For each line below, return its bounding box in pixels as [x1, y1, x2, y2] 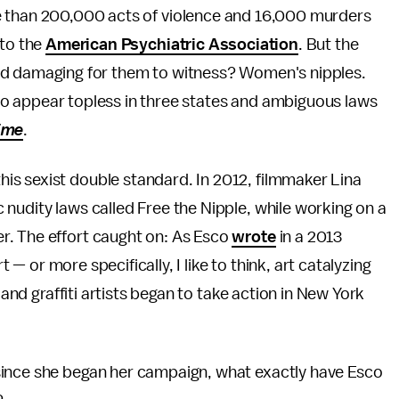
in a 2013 [275, 228, 343, 246]
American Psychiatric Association [45, 36, 298, 53]
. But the [297, 36, 359, 53]
